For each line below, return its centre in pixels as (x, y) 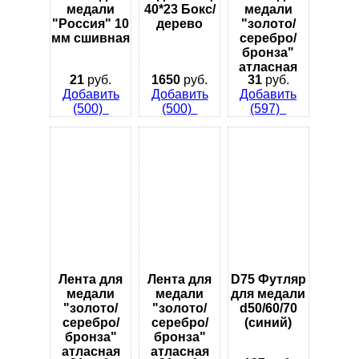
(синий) (268, 322)
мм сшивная (91, 38)
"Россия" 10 (91, 24)
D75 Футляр (268, 279)
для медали (268, 293)
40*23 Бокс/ (179, 10)
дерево (179, 24)
